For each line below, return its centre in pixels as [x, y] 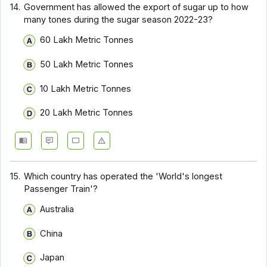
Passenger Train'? [61, 189]
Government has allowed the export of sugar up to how [136, 7]
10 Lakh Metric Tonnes [85, 89]
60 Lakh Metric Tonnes [86, 40]
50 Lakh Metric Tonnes [86, 65]
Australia [57, 209]
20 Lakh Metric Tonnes [86, 113]
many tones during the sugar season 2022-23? [119, 20]
